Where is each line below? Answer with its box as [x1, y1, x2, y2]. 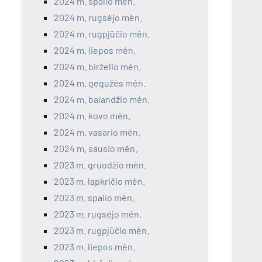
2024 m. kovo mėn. [54, 110, 130, 122]
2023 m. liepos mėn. [54, 241, 135, 253]
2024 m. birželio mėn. [54, 61, 141, 73]
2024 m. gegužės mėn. [54, 77, 146, 89]
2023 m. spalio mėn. [54, 192, 135, 204]
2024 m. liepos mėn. [54, 44, 136, 56]
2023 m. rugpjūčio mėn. [54, 225, 149, 236]
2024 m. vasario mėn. [54, 126, 140, 138]
